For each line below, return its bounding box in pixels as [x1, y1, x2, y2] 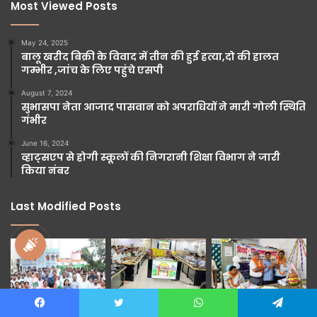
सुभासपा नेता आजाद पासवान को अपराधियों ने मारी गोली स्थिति [21, 99, 306, 114]
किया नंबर [21, 163, 69, 178]
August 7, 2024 [21, 88, 72, 97]
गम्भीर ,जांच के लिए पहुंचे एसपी [21, 62, 163, 77]
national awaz [53, 239, 110, 250]
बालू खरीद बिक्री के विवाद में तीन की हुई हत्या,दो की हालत [21, 49, 279, 64]
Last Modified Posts [11, 198, 121, 214]
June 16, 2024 [21, 138, 69, 147]
